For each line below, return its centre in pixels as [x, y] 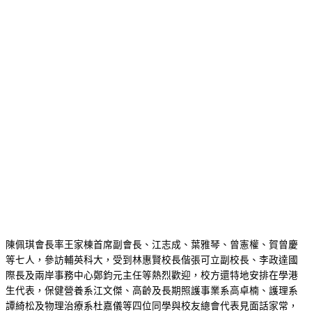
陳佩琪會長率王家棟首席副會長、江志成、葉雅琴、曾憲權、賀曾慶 [152, 244]
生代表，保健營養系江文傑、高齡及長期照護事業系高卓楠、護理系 [152, 290]
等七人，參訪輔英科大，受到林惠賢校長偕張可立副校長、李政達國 [152, 259]
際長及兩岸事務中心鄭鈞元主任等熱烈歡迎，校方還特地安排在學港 [152, 275]
